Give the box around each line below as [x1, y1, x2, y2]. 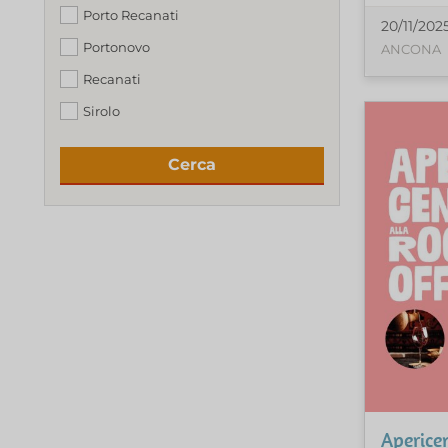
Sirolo [83, 102, 120, 119]
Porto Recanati [83, 6, 179, 23]
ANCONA [381, 41, 441, 57]
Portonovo [83, 38, 150, 55]
